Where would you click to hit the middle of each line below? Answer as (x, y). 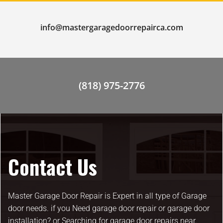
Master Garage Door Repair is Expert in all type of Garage (107, 196)
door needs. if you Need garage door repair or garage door (109, 209)
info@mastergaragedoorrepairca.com (111, 27)
